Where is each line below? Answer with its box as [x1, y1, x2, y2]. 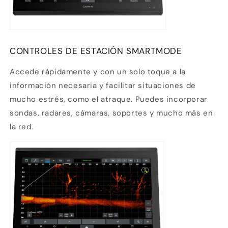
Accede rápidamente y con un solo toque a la [10, 66, 186, 77]
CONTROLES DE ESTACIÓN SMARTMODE [10, 45, 182, 56]
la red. [10, 121, 34, 132]
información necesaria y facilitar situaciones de [10, 80, 196, 91]
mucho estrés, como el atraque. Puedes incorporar [10, 94, 208, 104]
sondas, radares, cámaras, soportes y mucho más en [10, 107, 213, 118]
